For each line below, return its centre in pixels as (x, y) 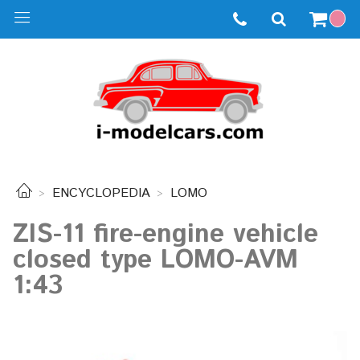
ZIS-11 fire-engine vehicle (166, 234)
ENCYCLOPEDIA (101, 194)
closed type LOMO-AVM (155, 260)
